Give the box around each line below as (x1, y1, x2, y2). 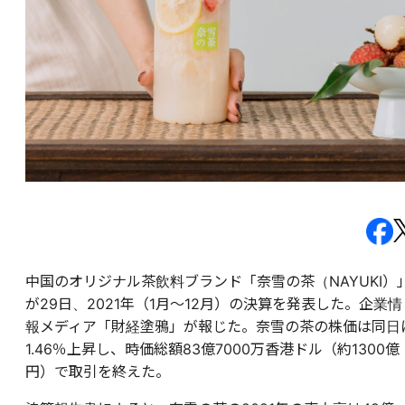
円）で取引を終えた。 (25, 363, 170, 381)
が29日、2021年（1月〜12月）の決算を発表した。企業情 (25, 295, 402, 314)
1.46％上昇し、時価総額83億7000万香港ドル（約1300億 (25, 340, 400, 359)
